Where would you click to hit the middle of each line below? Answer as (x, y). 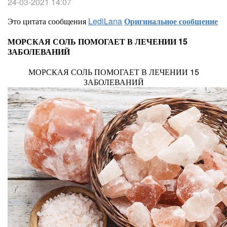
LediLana (105, 21)
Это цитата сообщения (48, 21)
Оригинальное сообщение (171, 21)
